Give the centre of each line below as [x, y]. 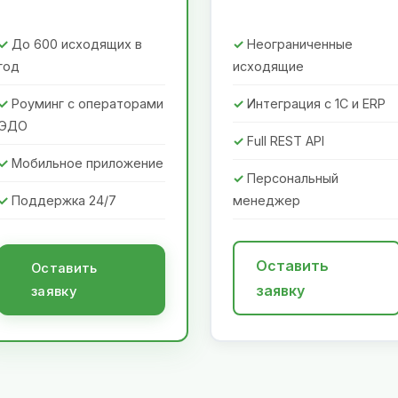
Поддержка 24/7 [64, 201]
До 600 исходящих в [77, 44]
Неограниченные [300, 44]
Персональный [293, 179]
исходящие [268, 67]
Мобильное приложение [88, 163]
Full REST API [286, 141]
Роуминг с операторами [88, 104]
